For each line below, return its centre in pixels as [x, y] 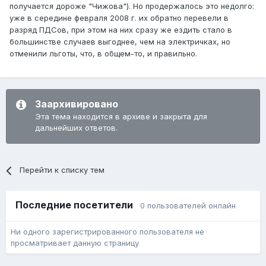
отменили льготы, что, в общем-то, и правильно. [103, 54]
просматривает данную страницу [75, 243]
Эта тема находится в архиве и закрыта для [121, 117]
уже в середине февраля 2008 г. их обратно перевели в [119, 18]
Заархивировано [77, 104]
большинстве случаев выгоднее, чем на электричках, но [120, 42]
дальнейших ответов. [76, 128]
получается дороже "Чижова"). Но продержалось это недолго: [132, 6]
